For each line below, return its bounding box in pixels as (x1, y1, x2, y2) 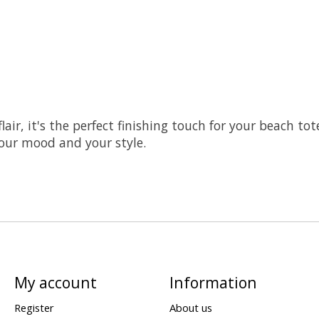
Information (169, 271, 257, 293)
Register (14, 300, 54, 315)
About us (169, 300, 212, 315)
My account (14, 271, 97, 293)
